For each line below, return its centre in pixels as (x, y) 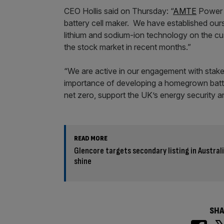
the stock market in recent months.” (127, 47)
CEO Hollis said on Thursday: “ (118, 11)
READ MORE (91, 138)
